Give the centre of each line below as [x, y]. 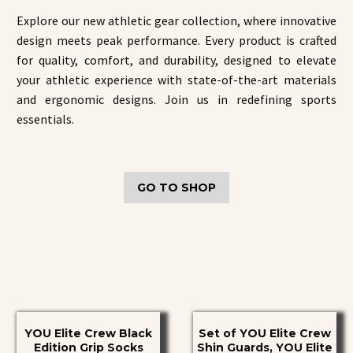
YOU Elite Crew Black [88, 334]
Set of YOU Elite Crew [265, 334]
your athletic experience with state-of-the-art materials [176, 80]
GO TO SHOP [176, 188]
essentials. [45, 119]
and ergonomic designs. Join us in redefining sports [176, 100]
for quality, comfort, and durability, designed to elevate [176, 60]
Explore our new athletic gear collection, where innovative [176, 21]
